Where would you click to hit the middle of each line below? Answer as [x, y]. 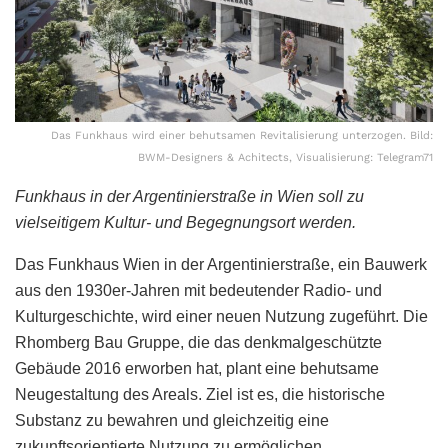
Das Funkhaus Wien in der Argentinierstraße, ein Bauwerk [221, 264]
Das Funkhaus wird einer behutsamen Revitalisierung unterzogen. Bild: [242, 135]
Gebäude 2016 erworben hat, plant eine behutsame [197, 368]
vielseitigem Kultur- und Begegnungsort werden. [185, 222]
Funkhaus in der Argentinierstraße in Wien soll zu [189, 196]
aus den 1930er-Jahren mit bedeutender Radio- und [198, 290]
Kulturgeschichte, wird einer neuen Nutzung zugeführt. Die [221, 316]
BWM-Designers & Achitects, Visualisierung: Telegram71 [285, 157]
